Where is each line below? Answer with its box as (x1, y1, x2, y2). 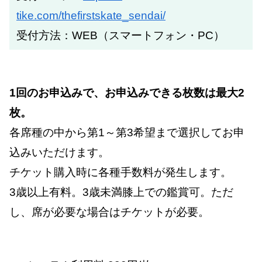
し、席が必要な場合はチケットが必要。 (9, 206, 209, 219)
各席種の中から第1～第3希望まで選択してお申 (9, 126, 244, 139)
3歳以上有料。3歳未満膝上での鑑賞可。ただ (9, 186, 233, 199)
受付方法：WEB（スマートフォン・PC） (16, 29, 225, 42)
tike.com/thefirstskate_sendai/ (16, 9, 166, 22)
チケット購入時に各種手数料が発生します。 (9, 166, 232, 179)
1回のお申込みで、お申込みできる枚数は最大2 (9, 87, 244, 99)
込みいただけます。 (9, 146, 109, 159)
